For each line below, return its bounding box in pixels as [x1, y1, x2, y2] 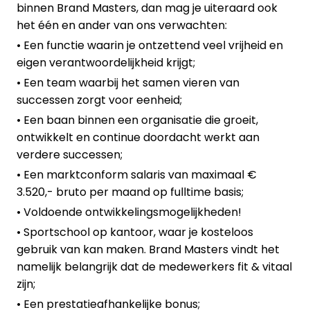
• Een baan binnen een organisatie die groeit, [17, 112, 258, 129]
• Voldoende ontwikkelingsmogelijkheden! [17, 204, 241, 221]
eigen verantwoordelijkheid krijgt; [17, 55, 195, 71]
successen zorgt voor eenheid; [17, 92, 182, 109]
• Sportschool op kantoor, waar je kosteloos [17, 224, 253, 241]
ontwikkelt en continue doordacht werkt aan [17, 129, 259, 146]
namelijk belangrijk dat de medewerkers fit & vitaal [17, 259, 292, 275]
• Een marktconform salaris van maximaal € [17, 167, 257, 183]
